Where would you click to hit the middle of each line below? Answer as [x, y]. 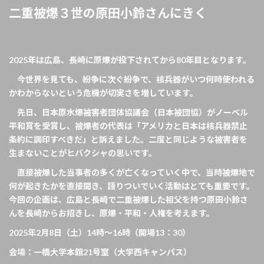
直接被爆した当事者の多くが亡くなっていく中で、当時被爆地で [132, 173]
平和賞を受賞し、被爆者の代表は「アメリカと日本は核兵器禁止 [128, 126]
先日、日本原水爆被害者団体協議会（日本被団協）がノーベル [128, 113]
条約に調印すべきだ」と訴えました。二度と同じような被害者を [128, 140]
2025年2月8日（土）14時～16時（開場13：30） [100, 233]
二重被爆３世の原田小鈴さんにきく [108, 13]
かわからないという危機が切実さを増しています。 [103, 93]
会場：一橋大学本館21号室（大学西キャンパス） [100, 252]
